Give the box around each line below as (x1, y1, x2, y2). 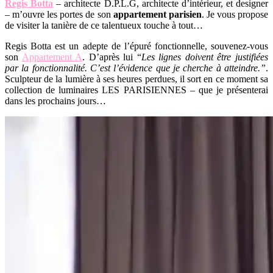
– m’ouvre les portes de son (5, 9, 113, 19)
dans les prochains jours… (5, 95, 106, 106)
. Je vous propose (201, 9, 269, 19)
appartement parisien (113, 9, 202, 19)
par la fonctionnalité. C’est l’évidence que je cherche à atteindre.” (5, 62, 266, 73)
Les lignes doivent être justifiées (141, 51, 269, 62)
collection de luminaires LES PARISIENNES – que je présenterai (5, 84, 268, 95)
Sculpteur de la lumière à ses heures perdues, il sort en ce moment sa (5, 73, 268, 84)
